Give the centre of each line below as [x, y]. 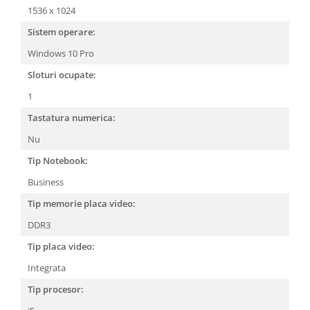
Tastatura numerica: [72, 118]
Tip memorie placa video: [82, 203]
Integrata [48, 268]
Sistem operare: [62, 32]
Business [47, 182]
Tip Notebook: [58, 161]
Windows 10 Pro [62, 53]
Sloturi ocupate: [62, 75]
